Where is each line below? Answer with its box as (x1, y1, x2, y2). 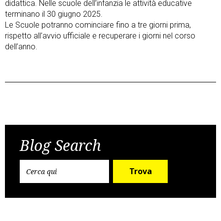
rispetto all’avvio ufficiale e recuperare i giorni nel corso (5, 31, 195, 40)
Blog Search (20, 135, 101, 155)
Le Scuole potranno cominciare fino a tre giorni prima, (5, 20, 191, 30)
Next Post (170, 109, 201, 118)
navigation (4, 123, 84, 145)
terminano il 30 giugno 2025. (5, 9, 103, 19)
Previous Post (20, 109, 65, 118)
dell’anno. (5, 42, 37, 51)
